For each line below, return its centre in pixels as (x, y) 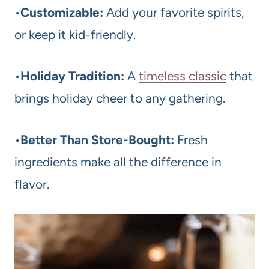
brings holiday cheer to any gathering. (120, 98)
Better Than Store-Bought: (97, 140)
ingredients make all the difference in (118, 162)
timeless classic (183, 76)
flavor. (32, 184)
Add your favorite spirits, (174, 13)
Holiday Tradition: (72, 76)
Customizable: (62, 13)
